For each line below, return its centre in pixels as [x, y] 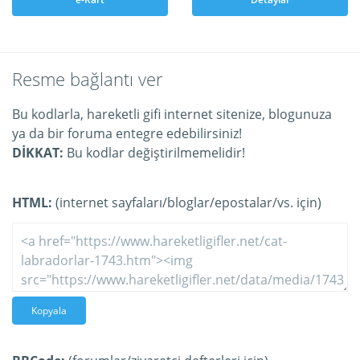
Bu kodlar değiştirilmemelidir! [154, 153]
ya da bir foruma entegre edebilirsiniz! [127, 133]
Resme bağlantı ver [88, 79]
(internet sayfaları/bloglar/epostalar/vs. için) [187, 202]
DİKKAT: [38, 153]
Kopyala [49, 311]
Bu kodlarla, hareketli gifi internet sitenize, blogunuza [172, 114]
